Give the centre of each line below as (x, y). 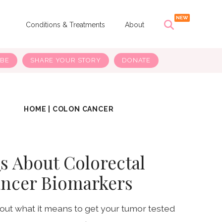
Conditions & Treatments (65, 25)
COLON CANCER (83, 109)
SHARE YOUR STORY (65, 60)
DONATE (136, 60)
